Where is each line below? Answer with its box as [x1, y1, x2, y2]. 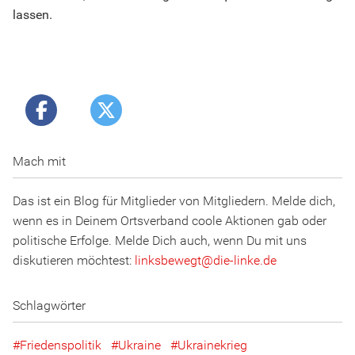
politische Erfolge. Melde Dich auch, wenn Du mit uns [13, 233, 307, 248]
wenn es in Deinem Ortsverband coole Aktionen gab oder [13, 213, 326, 228]
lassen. [13, 7, 52, 22]
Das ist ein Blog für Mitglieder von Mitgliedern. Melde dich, [13, 193, 335, 208]
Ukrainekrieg [177, 338, 247, 353]
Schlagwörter [13, 298, 86, 313]
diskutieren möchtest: [13, 253, 135, 268]
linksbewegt [135, 253, 201, 268]
